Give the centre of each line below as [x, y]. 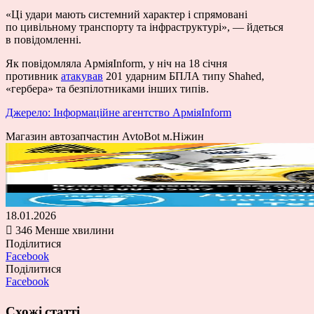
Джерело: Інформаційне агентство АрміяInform [118, 112]
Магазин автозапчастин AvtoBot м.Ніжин [105, 136]
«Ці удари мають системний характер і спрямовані [127, 14]
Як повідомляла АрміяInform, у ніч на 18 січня [116, 63]
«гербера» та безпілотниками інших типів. [107, 88]
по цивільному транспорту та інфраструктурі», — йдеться [144, 27]
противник [33, 76]
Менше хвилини [75, 230]
